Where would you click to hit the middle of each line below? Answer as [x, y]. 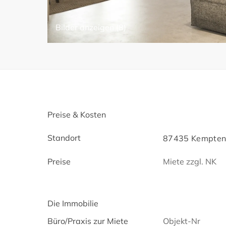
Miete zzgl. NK [190, 161]
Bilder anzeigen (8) [91, 27]
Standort [64, 137]
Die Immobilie [73, 203]
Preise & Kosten [77, 114]
